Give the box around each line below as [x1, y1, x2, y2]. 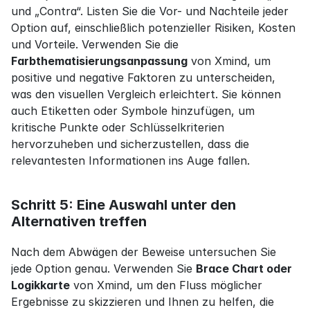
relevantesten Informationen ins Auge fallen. [11, 154, 250, 168]
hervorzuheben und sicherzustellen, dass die [11, 137, 249, 152]
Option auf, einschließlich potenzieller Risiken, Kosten [11, 21, 295, 35]
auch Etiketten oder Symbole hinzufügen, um [11, 104, 255, 118]
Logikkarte [11, 278, 70, 293]
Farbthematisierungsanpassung [11, 54, 188, 69]
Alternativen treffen [11, 213, 147, 230]
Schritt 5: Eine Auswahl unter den [11, 197, 236, 214]
